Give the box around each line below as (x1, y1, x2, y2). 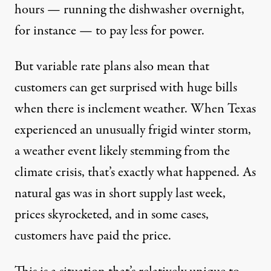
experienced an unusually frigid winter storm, (15, 120, 251, 140)
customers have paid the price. (15, 226, 171, 246)
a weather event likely (15, 141, 130, 161)
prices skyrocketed (15, 204, 109, 224)
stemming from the (130, 141, 230, 161)
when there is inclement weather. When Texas (15, 99, 256, 119)
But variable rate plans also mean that (15, 56, 209, 76)
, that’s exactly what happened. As (82, 162, 256, 182)
